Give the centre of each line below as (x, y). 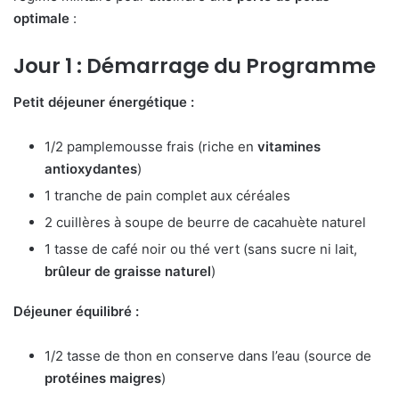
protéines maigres (103, 378)
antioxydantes (91, 168)
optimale (41, 19)
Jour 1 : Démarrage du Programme (195, 66)
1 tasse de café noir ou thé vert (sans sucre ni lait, (201, 248)
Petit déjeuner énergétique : (104, 102)
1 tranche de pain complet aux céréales (167, 195)
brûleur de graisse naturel (128, 271)
